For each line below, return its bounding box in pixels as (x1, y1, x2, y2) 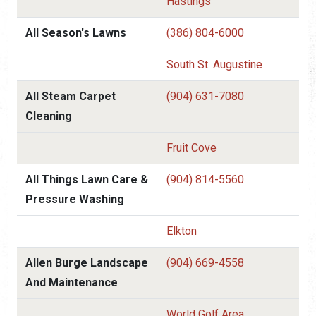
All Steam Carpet (25, 89, 116, 103)
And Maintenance (25, 275, 118, 289)
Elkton (166, 224, 197, 238)
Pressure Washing (25, 192, 124, 206)
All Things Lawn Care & (25, 172, 148, 186)
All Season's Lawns (25, 25, 126, 39)
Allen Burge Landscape (25, 255, 148, 269)
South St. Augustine (166, 57, 262, 71)
